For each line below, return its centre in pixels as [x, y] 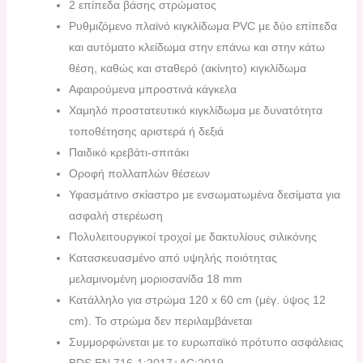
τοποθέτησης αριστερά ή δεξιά [146, 131]
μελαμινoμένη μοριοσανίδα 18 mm [155, 278]
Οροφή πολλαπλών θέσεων [139, 173]
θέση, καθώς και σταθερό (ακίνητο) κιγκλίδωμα [187, 68]
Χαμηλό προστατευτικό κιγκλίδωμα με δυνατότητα [195, 110]
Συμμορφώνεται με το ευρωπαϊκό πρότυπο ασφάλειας [206, 342]
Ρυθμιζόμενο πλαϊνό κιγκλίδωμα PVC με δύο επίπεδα [203, 26]
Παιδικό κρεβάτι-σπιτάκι [128, 152]
